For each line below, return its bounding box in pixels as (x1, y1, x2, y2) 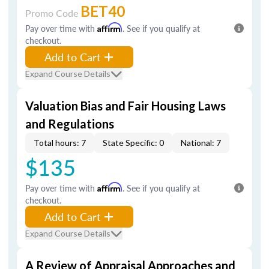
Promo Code (25, 6, 80, 20)
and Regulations (25, 116, 114, 131)
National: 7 (181, 138, 221, 148)
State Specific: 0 (103, 138, 164, 148)
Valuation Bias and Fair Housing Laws (25, 98, 226, 113)
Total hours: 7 (34, 138, 86, 148)
